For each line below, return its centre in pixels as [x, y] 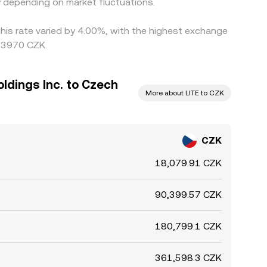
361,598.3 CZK [188, 258]
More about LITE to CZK [185, 93]
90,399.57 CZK [188, 195]
